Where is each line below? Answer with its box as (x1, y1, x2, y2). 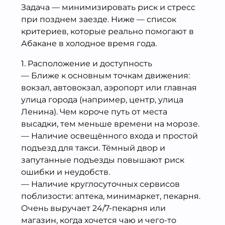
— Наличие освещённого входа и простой (21, 131, 198, 141)
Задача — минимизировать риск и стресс (21, 2, 195, 12)
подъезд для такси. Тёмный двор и (21, 143, 165, 153)
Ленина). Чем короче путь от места (21, 106, 167, 117)
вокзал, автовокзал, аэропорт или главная (21, 82, 197, 92)
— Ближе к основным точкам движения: (21, 70, 190, 80)
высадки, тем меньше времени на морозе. (21, 119, 199, 129)
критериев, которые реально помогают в (21, 26, 194, 36)
